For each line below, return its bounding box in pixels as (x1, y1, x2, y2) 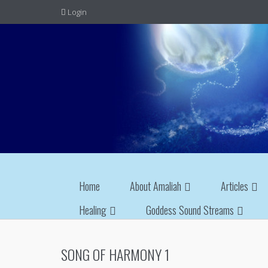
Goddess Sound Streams (146, 202, 234, 218)
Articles (221, 178, 248, 194)
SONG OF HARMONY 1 (61, 243, 169, 265)
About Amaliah (130, 178, 181, 194)
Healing (79, 202, 106, 218)
